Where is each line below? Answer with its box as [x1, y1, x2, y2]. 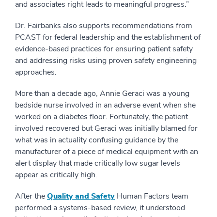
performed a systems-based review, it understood [15, 202, 185, 213]
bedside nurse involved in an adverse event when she [15, 99, 196, 110]
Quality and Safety [47, 190, 115, 201]
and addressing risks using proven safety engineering [15, 55, 197, 66]
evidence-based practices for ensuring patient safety [15, 43, 193, 54]
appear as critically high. [15, 169, 97, 180]
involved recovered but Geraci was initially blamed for [15, 123, 198, 134]
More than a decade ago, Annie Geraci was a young [15, 88, 189, 99]
